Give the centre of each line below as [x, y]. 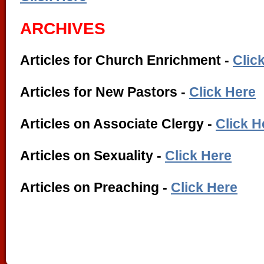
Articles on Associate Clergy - [118, 124]
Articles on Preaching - [95, 188]
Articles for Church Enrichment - [126, 60]
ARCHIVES [63, 29]
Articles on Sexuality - [93, 156]
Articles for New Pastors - [105, 92]
